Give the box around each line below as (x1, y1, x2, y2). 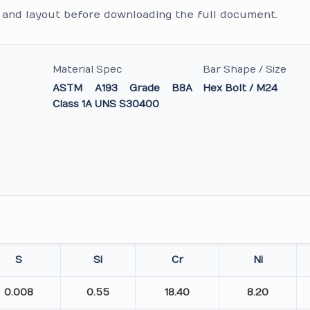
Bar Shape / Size (202, 64, 286, 75)
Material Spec (53, 64, 123, 75)
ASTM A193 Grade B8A (53, 82, 192, 94)
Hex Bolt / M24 (202, 82, 277, 94)
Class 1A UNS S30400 (53, 98, 160, 110)
